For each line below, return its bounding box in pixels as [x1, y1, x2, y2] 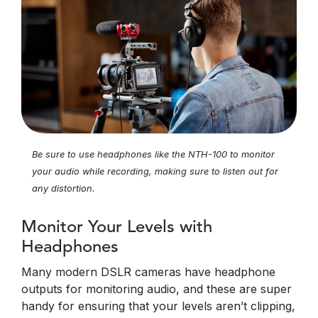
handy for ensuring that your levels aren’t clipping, [21, 298, 295, 313]
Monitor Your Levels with [21, 219, 212, 236]
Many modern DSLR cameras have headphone [21, 264, 275, 279]
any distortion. [32, 182, 95, 194]
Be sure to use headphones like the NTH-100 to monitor [32, 148, 275, 160]
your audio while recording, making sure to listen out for [32, 165, 278, 177]
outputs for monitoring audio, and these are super [21, 281, 292, 296]
